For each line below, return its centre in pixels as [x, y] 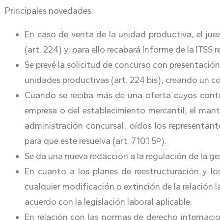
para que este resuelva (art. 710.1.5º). [96, 141]
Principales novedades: [50, 11]
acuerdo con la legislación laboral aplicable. [108, 202]
